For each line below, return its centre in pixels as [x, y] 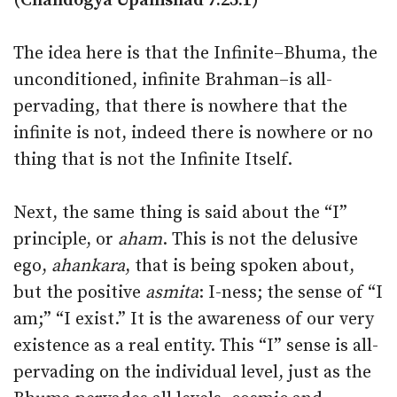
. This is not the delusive [260, 240]
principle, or [66, 240]
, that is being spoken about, [240, 266]
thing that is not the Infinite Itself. [153, 160]
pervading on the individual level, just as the [192, 373]
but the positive [79, 293]
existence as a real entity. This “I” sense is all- [196, 346]
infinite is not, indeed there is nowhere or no [193, 133]
